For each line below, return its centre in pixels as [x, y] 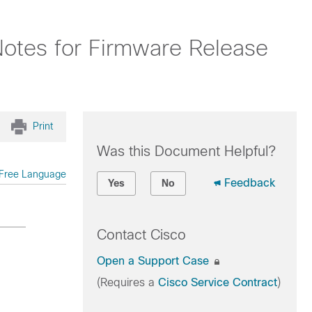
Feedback [249, 183]
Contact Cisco [141, 235]
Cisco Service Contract [217, 282]
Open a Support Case [154, 261]
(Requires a [127, 282]
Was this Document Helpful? [186, 151]
